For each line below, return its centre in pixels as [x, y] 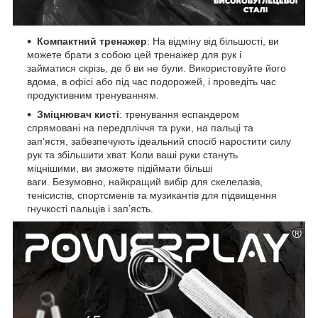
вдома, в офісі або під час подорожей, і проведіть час [152, 81]
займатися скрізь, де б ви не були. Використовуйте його [157, 68]
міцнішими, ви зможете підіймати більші [120, 168]
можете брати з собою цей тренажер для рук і [134, 54]
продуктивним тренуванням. [94, 95]
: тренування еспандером [179, 114]
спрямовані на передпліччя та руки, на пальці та [140, 127]
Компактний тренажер [92, 41]
